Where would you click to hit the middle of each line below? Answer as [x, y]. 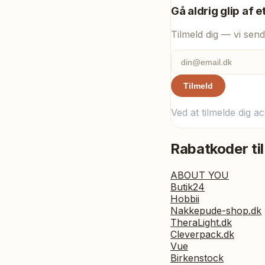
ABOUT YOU [200, 175]
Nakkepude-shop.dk [216, 211]
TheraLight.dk [201, 223]
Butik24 [188, 187]
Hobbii [185, 199]
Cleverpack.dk [202, 235]
